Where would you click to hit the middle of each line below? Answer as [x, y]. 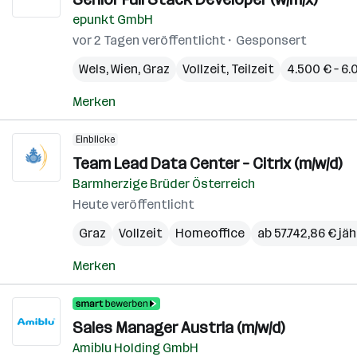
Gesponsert [271, 40]
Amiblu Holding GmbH [135, 348]
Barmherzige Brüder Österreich [164, 184]
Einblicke [95, 139]
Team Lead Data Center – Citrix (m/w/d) [207, 163]
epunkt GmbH [113, 20]
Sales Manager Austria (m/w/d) [178, 328]
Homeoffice [210, 233]
